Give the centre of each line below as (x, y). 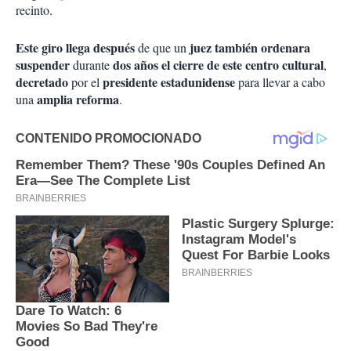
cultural (303, 65)
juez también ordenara (250, 48)
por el (85, 82)
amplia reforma (78, 100)
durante (91, 65)
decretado (42, 82)
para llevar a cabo (280, 82)
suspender (43, 65)
